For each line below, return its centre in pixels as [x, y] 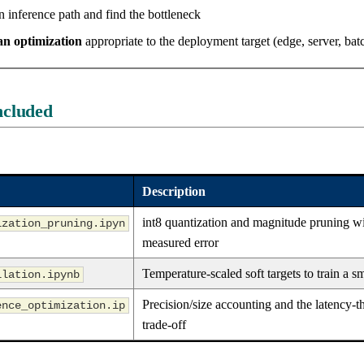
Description [174, 191]
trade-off [164, 324]
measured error [180, 242]
